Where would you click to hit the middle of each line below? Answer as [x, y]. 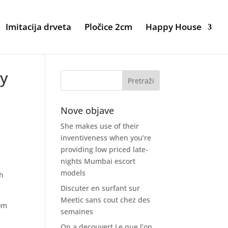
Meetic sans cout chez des [106, 200]
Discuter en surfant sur [101, 188]
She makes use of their [100, 126]
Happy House [174, 27]
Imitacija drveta [38, 27]
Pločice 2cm [108, 27]
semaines [77, 211]
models [73, 173]
